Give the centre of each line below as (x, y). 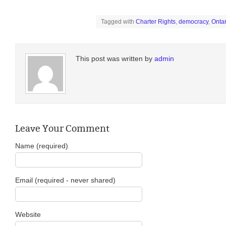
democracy (193, 22)
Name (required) (42, 146)
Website (28, 214)
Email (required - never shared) (65, 180)
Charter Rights (156, 22)
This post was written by (115, 59)
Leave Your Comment (62, 129)
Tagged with (118, 22)
